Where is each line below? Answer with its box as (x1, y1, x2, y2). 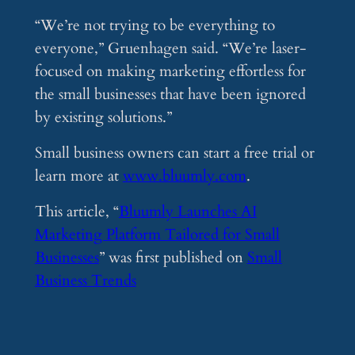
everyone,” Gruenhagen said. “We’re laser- (34, 38, 306, 59)
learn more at (34, 166, 123, 187)
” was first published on (98, 247, 247, 269)
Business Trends (34, 270, 136, 292)
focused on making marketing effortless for (34, 61, 306, 82)
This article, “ (34, 201, 119, 223)
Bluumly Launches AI (118, 201, 257, 223)
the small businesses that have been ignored (34, 84, 306, 105)
